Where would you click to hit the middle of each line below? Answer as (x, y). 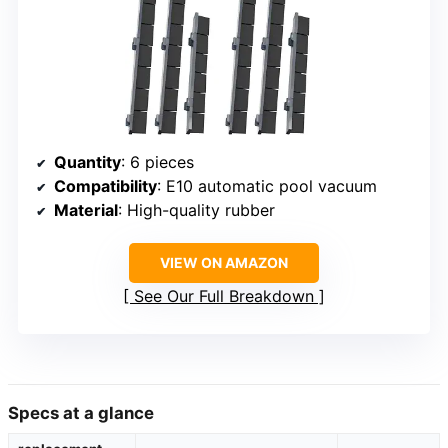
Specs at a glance (81, 412)
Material (86, 209)
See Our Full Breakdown (224, 295)
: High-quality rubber (196, 209)
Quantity (87, 161)
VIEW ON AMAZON (224, 262)
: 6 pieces (157, 161)
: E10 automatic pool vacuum (267, 185)
